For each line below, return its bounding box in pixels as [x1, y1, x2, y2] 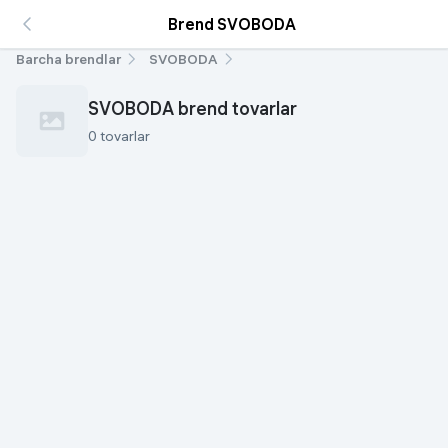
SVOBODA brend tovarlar [88, 97, 297, 120]
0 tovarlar [88, 127, 150, 145]
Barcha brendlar [16, 50, 121, 68]
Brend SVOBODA [168, 14, 296, 34]
